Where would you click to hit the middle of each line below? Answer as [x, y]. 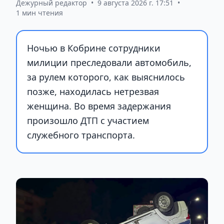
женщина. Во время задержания [99, 106]
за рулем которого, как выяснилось [106, 77]
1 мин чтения [39, 12]
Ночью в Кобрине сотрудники [94, 48]
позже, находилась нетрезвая [93, 91]
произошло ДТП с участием [88, 120]
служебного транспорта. [81, 135]
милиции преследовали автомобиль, [109, 62]
